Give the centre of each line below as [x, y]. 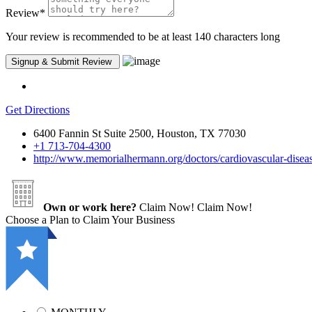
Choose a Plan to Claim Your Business [90, 219]
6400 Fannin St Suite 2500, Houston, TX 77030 [140, 133]
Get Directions [38, 109]
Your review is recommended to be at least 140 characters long [143, 36]
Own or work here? [90, 207]
